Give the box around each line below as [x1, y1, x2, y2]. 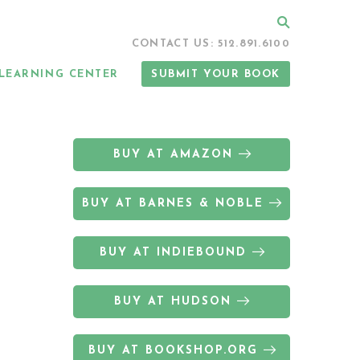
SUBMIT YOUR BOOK [151, 69, 280, 80]
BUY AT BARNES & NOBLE [82, 198, 264, 210]
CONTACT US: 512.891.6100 [131, 39, 290, 49]
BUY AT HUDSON [114, 296, 231, 308]
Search [289, 15, 324, 28]
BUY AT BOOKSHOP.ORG [88, 345, 258, 357]
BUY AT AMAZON [112, 149, 233, 161]
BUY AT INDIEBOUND [99, 247, 247, 259]
